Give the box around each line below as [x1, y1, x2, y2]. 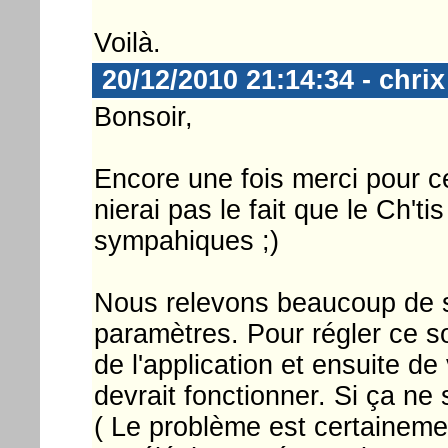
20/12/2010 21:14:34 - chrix [93, 64, 445, 95]
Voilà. [93, 27, 161, 58]
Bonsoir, [93, 101, 193, 132]
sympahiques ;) [93, 225, 279, 256]
